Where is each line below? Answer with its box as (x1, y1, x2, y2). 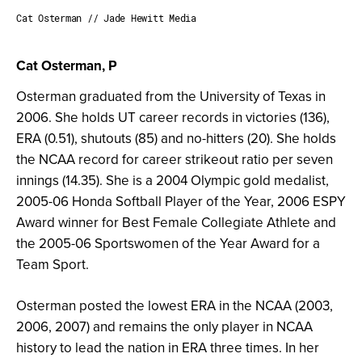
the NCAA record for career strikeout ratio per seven (16, 149, 333, 169)
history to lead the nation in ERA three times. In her (16, 337, 319, 357)
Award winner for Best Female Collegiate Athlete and (16, 212, 336, 232)
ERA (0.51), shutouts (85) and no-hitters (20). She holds (16, 128, 336, 148)
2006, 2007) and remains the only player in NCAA (16, 316, 313, 336)
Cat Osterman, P (16, 55, 117, 75)
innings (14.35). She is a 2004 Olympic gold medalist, (16, 170, 329, 190)
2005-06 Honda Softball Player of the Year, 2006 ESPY (16, 191, 346, 211)
